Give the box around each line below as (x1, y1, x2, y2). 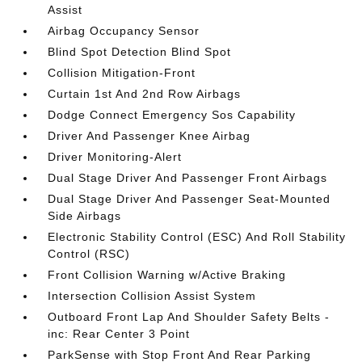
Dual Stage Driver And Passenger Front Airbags (48, 171, 328, 184)
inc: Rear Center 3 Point (48, 327, 191, 340)
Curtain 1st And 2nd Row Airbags (48, 87, 242, 100)
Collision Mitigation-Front (48, 66, 196, 79)
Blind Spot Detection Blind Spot (48, 45, 232, 58)
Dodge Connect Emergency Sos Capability (48, 108, 297, 121)
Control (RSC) (48, 247, 131, 260)
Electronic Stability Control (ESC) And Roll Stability (48, 230, 347, 243)
